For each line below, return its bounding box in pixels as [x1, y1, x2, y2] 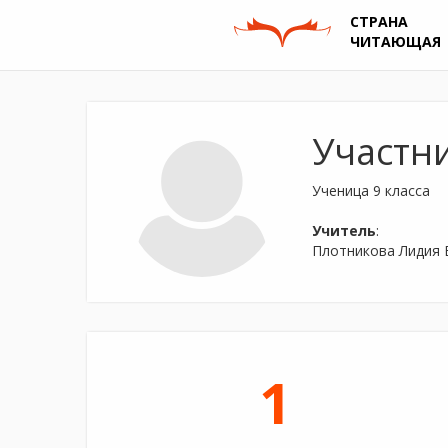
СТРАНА [350, 12, 409, 31]
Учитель [312, 221, 376, 240]
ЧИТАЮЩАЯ [350, 32, 442, 51]
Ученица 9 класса [312, 181, 430, 200]
